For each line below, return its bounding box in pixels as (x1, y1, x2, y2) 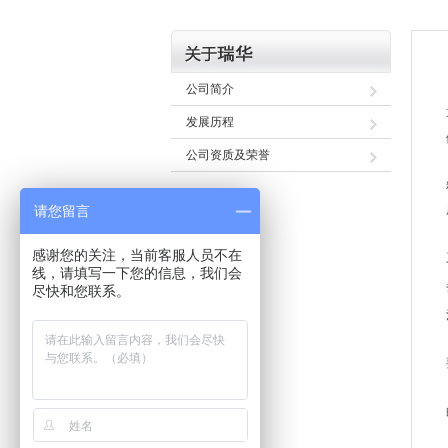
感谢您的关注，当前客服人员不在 (32, 247, 242, 263)
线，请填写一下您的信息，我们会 (32, 265, 242, 281)
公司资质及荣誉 (186, 148, 270, 162)
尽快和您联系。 (32, 283, 130, 299)
